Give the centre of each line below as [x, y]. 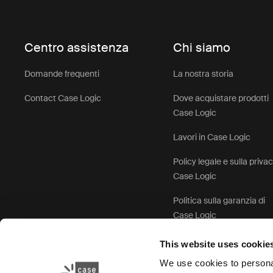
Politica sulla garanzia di [219, 200]
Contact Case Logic [63, 98]
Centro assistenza [77, 47]
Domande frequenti [62, 73]
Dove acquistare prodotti [221, 98]
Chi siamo [202, 47]
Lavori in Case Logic [212, 137]
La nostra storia [204, 73]
